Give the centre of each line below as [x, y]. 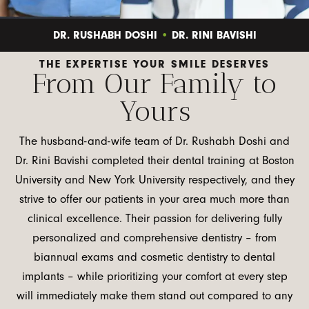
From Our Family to [154, 84]
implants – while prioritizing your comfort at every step [154, 277]
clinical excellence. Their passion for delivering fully [154, 219]
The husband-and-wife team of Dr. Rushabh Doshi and [154, 141]
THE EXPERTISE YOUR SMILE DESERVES [154, 64]
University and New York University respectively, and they [154, 180]
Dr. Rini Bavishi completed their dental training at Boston [154, 161]
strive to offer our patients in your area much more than [154, 199]
